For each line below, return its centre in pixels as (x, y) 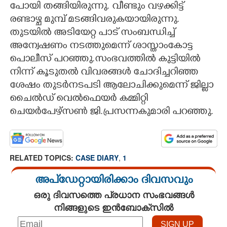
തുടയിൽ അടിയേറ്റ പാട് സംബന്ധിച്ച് (92, 33)
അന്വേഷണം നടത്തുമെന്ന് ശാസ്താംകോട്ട (101, 47)
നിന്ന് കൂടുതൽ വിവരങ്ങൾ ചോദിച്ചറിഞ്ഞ (104, 73)
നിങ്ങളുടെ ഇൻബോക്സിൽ (113, 207)
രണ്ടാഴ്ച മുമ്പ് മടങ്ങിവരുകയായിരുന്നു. (94, 20)
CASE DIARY (97, 158)
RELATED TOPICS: (43, 158)
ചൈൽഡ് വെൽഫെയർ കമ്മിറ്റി (79, 99)
